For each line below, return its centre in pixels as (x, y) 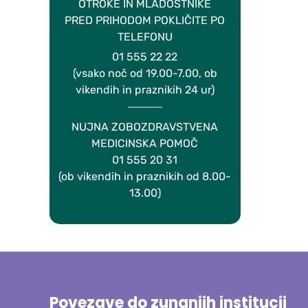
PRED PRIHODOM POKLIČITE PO (145, 21)
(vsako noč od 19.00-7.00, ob (145, 74)
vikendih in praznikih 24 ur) (145, 90)
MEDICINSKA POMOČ (145, 144)
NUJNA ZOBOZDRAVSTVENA (145, 127)
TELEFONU (145, 37)
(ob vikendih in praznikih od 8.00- (145, 177)
